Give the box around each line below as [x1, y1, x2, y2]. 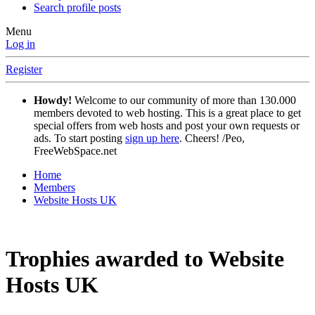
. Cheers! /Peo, [179, 132, 245, 145]
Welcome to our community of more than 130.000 [72, 94, 296, 107]
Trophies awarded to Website [6, 245, 284, 271]
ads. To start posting [34, 132, 125, 145]
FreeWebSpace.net [34, 145, 117, 157]
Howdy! [34, 94, 72, 107]
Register [6, 63, 42, 76]
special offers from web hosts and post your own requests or [34, 120, 300, 132]
